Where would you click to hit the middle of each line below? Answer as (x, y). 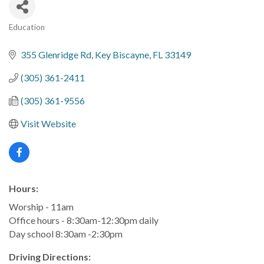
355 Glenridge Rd (56, 55)
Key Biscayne (122, 55)
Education (27, 27)
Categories (42, 37)
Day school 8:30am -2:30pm (66, 234)
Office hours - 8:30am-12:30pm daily (84, 220)
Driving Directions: (50, 257)
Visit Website (48, 123)
